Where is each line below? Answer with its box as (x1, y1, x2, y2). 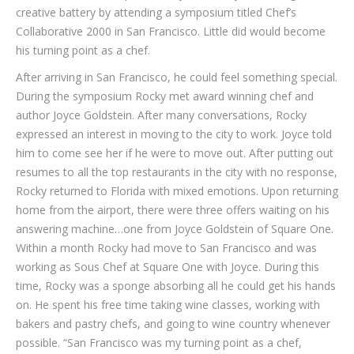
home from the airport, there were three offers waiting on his (16, 202, 330, 217)
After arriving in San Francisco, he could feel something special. (16, 70, 337, 85)
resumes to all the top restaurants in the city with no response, (16, 164, 337, 179)
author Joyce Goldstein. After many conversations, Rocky (16, 107, 307, 122)
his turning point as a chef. (16, 43, 150, 58)
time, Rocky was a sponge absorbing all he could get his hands (16, 278, 336, 293)
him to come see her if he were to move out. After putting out (16, 145, 333, 160)
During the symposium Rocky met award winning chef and (16, 88, 314, 104)
